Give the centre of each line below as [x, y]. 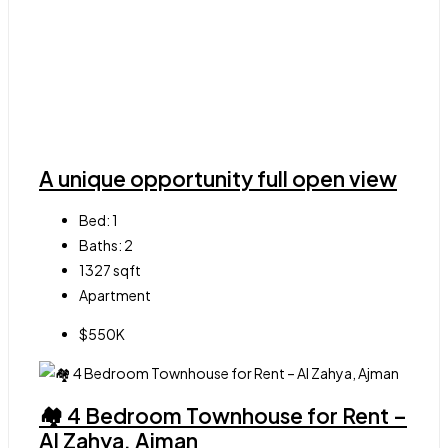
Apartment [115, 295]
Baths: [100, 245]
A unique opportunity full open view [218, 178]
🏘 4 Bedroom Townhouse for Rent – [223, 416]
